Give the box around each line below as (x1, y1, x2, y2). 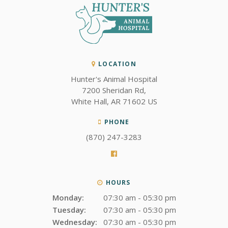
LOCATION (98, 59, 136, 68)
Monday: (52, 192, 84, 203)
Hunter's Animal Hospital (71, 73, 157, 84)
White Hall (71, 96, 107, 106)
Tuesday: (52, 204, 86, 215)
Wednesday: (52, 216, 97, 227)
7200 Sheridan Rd (82, 84, 144, 95)
